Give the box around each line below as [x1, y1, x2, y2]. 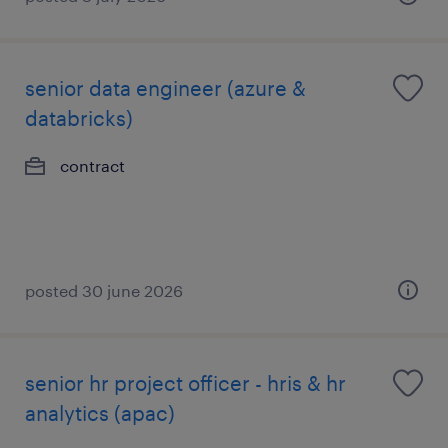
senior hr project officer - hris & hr [25, 371, 346, 395]
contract [60, 156, 125, 175]
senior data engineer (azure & [25, 76, 306, 100]
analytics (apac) [25, 401, 175, 425]
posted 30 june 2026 [25, 281, 183, 300]
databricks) [25, 106, 133, 130]
